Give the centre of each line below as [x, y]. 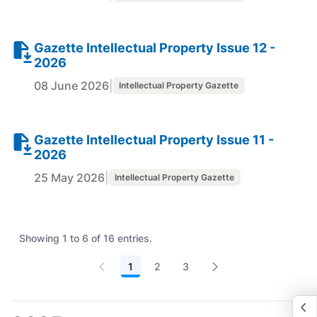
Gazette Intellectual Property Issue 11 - [154, 139]
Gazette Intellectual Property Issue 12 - [155, 47]
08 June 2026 [71, 85]
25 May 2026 [69, 177]
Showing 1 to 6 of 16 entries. [86, 238]
